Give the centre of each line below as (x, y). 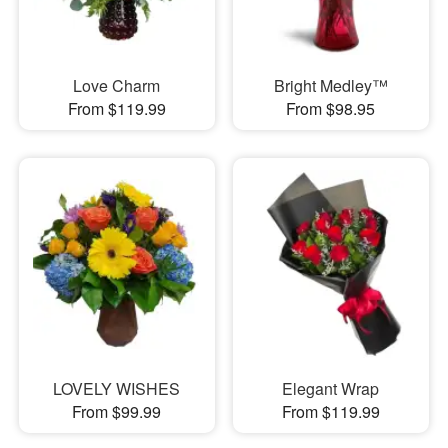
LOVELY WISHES (117, 389)
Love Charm (117, 85)
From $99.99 (117, 412)
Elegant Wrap (331, 389)
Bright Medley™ (330, 85)
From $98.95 (331, 108)
